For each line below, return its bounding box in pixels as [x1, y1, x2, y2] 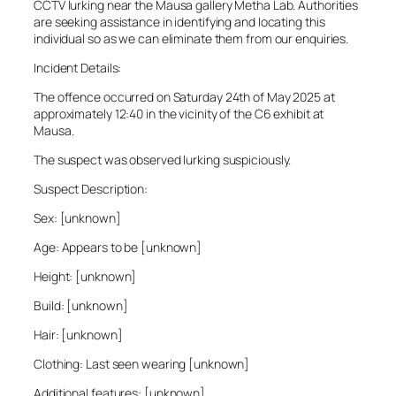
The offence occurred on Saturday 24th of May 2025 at [34, 88, 335, 106]
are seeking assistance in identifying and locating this [34, 13, 325, 31]
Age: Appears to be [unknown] [34, 239, 202, 256]
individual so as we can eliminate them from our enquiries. [34, 30, 349, 48]
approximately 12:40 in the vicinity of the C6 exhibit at [34, 105, 324, 123]
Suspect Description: [34, 180, 148, 198]
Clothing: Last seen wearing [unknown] [34, 355, 250, 373]
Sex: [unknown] [34, 209, 121, 227]
